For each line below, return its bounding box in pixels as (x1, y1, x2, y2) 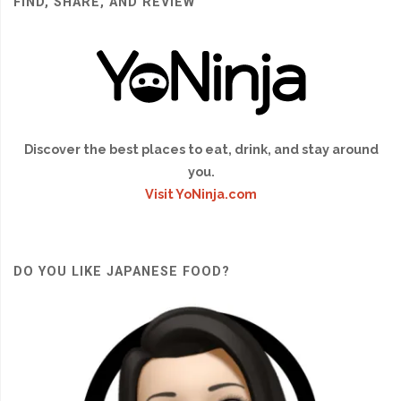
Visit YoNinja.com (145, 186, 257, 202)
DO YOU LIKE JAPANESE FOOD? (13, 263, 231, 279)
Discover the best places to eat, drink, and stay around (23, 141, 379, 158)
